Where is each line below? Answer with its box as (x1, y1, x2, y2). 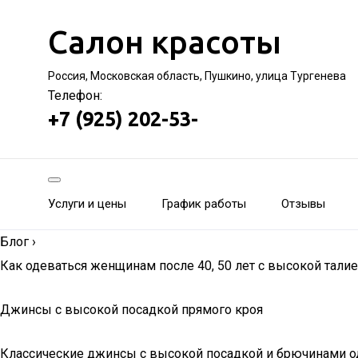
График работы (161, 197, 246, 211)
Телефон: (48, 88, 102, 103)
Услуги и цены (48, 197, 126, 211)
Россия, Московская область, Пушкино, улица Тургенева (48, 70, 346, 82)
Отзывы (281, 197, 325, 211)
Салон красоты (48, 24, 281, 60)
